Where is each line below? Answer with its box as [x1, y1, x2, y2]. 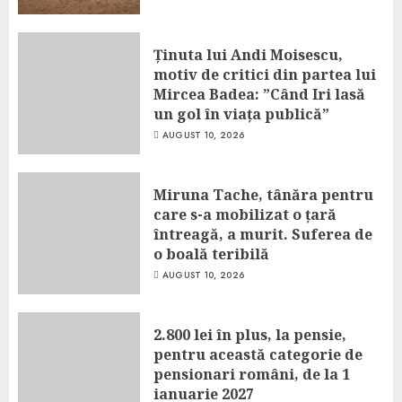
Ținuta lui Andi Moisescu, [153, 44, 343, 65]
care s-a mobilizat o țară [153, 204, 336, 224]
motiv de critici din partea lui [153, 64, 376, 84]
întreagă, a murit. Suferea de [153, 223, 372, 244]
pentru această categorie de [153, 344, 363, 364]
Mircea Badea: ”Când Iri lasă [153, 83, 365, 104]
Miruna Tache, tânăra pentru [153, 184, 373, 205]
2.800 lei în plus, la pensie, [153, 324, 346, 345]
